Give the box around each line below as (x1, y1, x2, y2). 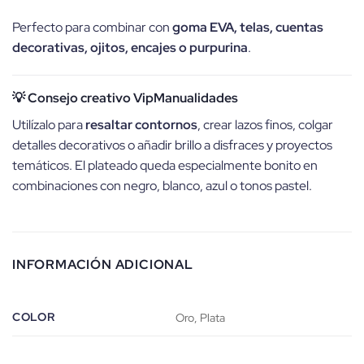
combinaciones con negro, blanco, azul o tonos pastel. (12, 176, 312, 194)
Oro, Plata (175, 309, 226, 325)
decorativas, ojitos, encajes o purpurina (12, 38, 248, 56)
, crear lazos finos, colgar (197, 115, 333, 133)
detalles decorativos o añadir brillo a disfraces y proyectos (12, 136, 332, 154)
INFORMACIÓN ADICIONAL (12, 256, 193, 274)
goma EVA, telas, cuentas (172, 18, 323, 36)
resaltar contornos (85, 115, 197, 133)
